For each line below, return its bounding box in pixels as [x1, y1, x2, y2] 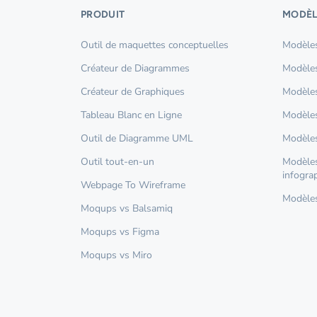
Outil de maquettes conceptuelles [81, 38, 229, 52]
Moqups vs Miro [81, 248, 152, 262]
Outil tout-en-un [81, 154, 154, 168]
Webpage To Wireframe [81, 178, 185, 192]
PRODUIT [81, 8, 125, 21]
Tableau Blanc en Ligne [81, 108, 182, 122]
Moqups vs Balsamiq [81, 201, 173, 215]
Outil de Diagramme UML [81, 131, 193, 145]
